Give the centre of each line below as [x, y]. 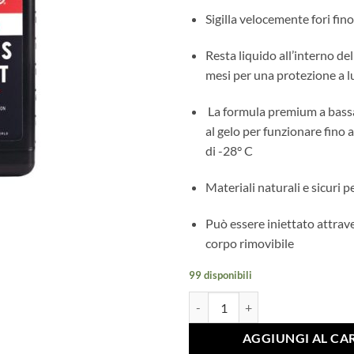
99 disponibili [220, 275]
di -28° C [229, 150]
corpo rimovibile [249, 243]
